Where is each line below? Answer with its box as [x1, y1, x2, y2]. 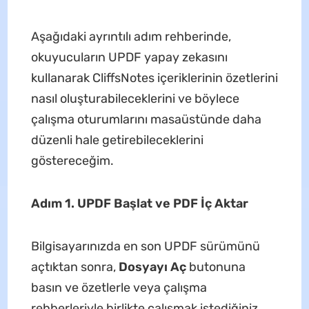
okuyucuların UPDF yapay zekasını [30, 49, 228, 65]
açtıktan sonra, [30, 259, 119, 275]
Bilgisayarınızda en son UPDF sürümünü [30, 238, 260, 254]
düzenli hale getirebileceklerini [30, 132, 203, 148]
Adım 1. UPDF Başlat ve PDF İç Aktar [30, 195, 248, 211]
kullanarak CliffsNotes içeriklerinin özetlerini [30, 70, 278, 86]
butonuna [186, 259, 246, 275]
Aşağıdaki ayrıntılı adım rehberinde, [30, 28, 231, 44]
